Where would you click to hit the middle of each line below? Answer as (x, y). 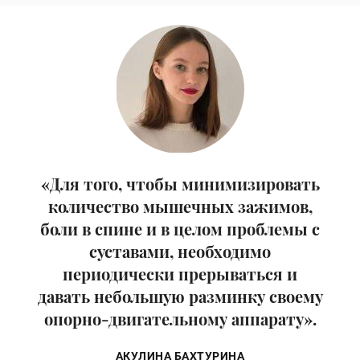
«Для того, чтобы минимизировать (180, 183)
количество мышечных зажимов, (180, 206)
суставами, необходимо (180, 251)
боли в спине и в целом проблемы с (180, 228)
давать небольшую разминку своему (180, 296)
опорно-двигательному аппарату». (180, 318)
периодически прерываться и (180, 273)
